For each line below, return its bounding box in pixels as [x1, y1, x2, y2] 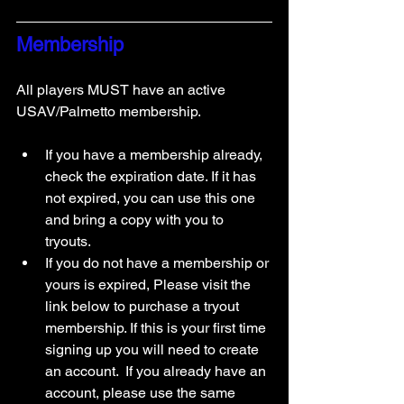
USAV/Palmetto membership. [16, 103, 204, 121]
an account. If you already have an [45, 363, 270, 381]
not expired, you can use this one [45, 189, 259, 207]
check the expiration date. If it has [45, 168, 260, 186]
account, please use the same [45, 384, 239, 402]
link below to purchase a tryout [45, 298, 243, 316]
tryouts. [45, 233, 94, 251]
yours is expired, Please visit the [45, 276, 254, 294]
